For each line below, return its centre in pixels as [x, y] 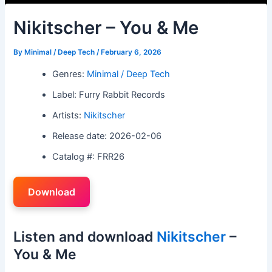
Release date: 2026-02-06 [107, 136]
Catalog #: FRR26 [89, 156]
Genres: [70, 74]
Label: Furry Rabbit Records [109, 94]
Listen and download [85, 236]
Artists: [68, 115]
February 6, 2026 [131, 52]
